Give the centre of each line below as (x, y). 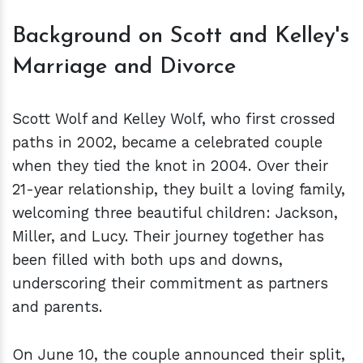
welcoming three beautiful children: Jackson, (175, 213)
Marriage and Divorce (124, 68)
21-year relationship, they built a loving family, (179, 190)
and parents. (57, 307)
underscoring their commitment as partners (170, 284)
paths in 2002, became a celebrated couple (167, 143)
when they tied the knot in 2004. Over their (170, 166)
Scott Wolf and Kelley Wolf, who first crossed (174, 119)
